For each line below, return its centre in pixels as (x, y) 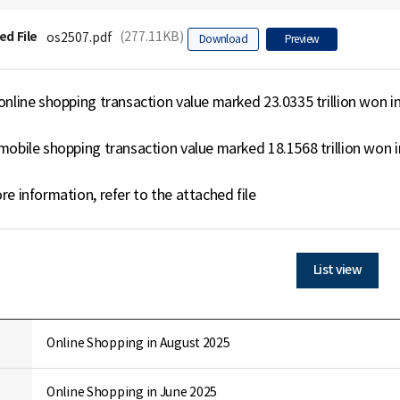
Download (223, 40)
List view (337, 270)
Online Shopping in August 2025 (138, 344)
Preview (302, 40)
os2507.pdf (79, 38)
